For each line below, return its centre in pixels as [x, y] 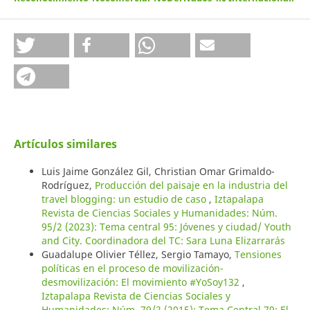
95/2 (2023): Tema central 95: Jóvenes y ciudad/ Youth [166, 227]
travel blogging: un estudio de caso [125, 199]
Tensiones [258, 255]
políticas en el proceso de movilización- [132, 268]
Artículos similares [65, 144]
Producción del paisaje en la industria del [191, 185]
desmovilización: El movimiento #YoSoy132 [142, 282]
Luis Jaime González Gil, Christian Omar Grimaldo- [158, 172]
